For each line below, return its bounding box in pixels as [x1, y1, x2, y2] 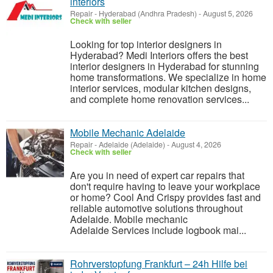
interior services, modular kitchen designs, [70, 81, 251, 95]
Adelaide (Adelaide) [99, 139, 165, 150]
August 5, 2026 [201, 8, 253, 19]
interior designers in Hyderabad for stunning [70, 59, 259, 73]
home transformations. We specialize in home [70, 70, 266, 84]
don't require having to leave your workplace [70, 179, 260, 193]
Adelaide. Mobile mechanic [70, 212, 188, 226]
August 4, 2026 [169, 139, 221, 150]
